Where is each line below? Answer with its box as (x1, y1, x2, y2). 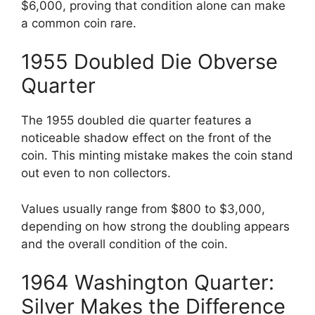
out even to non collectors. (21, 166, 171, 181)
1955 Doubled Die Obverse (21, 49, 278, 75)
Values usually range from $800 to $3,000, (21, 201, 265, 216)
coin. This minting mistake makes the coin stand (21, 148, 293, 163)
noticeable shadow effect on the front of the (21, 131, 271, 146)
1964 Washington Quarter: (21, 270, 274, 295)
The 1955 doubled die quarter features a (21, 113, 252, 128)
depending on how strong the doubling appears (21, 219, 290, 233)
